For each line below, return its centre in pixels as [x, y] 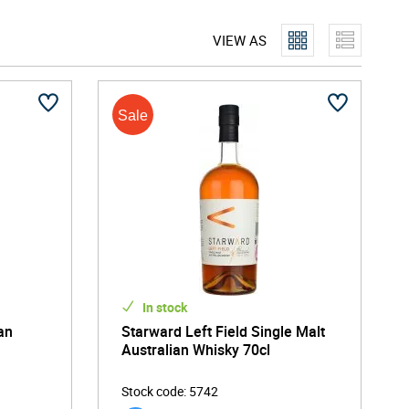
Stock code [152, 391]
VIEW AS [240, 40]
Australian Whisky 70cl [195, 350]
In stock [163, 307]
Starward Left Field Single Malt [223, 331]
